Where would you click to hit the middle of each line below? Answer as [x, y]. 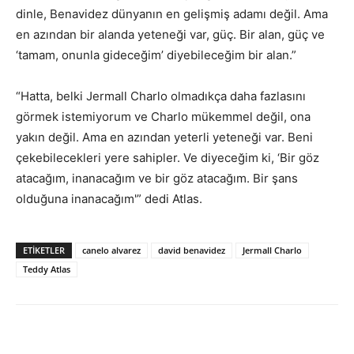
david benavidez [192, 250]
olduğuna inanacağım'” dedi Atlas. [109, 198]
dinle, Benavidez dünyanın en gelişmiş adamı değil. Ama [172, 13]
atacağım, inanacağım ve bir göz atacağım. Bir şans [157, 178]
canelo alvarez [111, 250]
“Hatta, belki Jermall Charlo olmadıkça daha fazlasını [161, 96]
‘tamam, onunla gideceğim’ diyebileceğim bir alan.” [156, 55]
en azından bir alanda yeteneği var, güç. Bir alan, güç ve [170, 34]
